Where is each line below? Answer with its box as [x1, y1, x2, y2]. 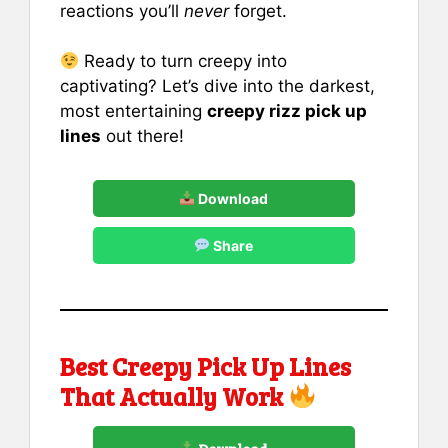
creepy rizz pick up [207, 101, 367, 122]
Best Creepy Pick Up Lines [60, 348, 351, 383]
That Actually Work [60, 378, 288, 413]
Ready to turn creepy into [79, 51, 288, 72]
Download [195, 189, 269, 207]
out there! [101, 126, 184, 147]
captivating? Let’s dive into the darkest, [60, 76, 375, 97]
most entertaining [60, 101, 207, 122]
